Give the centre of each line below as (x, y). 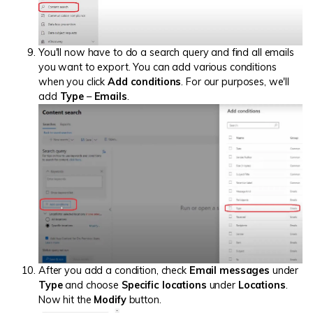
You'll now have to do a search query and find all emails (166, 53)
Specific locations (164, 285)
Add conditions (145, 82)
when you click (73, 82)
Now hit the (66, 300)
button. (144, 300)
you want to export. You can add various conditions (158, 67)
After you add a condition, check (114, 271)
